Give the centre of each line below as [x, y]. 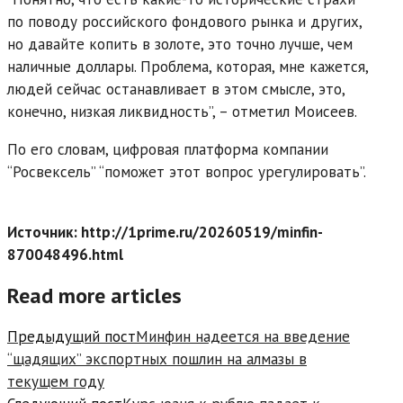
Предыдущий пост [72, 336]
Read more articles [94, 295]
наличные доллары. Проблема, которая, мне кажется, [188, 66]
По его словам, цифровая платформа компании [168, 149]
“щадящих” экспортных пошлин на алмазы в [157, 358]
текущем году [56, 381]
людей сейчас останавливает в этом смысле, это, [176, 89]
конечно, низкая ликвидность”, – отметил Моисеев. [182, 111]
